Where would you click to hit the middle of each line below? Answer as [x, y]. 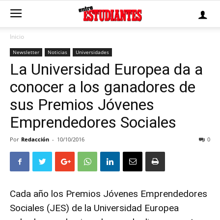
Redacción [35, 139]
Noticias [57, 52]
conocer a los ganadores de [103, 87]
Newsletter [26, 52]
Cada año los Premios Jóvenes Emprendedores [109, 194]
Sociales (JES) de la [52, 208]
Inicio [17, 37]
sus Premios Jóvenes [82, 105]
